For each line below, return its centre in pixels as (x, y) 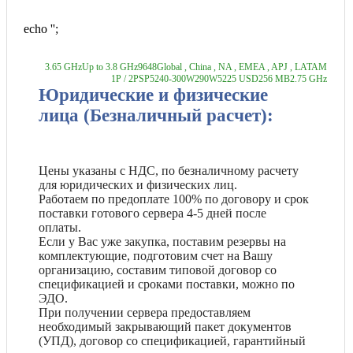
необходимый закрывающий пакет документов (165, 327)
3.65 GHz (63, 67)
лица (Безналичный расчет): (156, 115)
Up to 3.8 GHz (110, 67)
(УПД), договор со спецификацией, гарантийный (172, 341)
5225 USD (238, 78)
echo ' (38, 28)
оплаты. (61, 228)
